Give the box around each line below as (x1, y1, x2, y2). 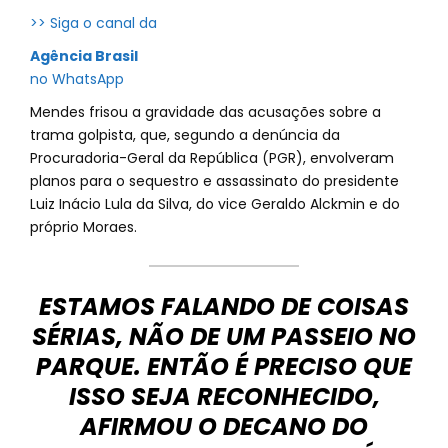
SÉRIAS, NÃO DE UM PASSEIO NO (32, 320, 416, 353)
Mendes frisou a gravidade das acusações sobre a (30, 102, 381, 122)
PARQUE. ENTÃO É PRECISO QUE (36, 350, 412, 383)
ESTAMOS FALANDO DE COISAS (39, 290, 409, 323)
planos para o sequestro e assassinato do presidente (30, 171, 399, 191)
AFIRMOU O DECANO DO (80, 410, 368, 443)
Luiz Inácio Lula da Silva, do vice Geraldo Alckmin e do (30, 194, 400, 214)
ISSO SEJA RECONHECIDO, (68, 380, 380, 413)
